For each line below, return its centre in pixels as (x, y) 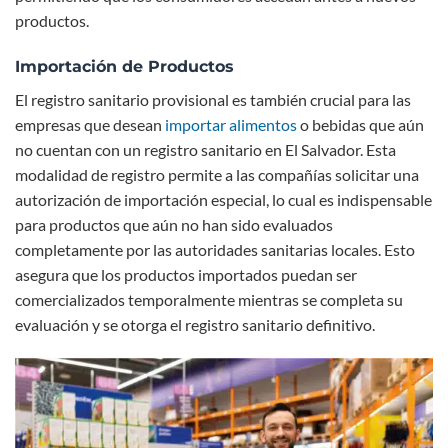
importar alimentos (231, 124)
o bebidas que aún (360, 124)
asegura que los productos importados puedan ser (186, 274)
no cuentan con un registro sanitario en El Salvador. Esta (205, 149)
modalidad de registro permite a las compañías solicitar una (217, 174)
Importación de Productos (124, 66)
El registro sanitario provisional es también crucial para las (213, 99)
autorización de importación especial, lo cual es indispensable (223, 199)
